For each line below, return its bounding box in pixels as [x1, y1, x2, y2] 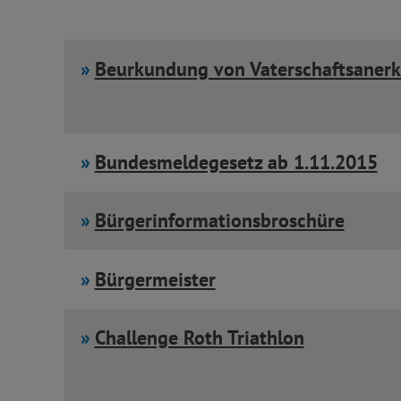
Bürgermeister [94, 266, 216, 292]
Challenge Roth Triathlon [94, 325, 304, 350]
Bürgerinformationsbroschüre [94, 208, 345, 234]
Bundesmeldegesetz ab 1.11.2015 [94, 149, 378, 175]
